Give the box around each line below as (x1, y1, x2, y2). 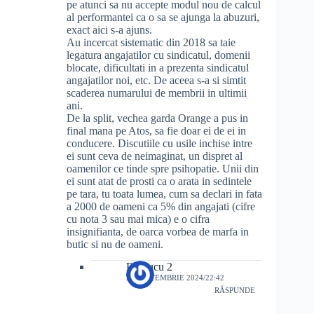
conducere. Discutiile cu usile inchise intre (67, 137, 252, 149)
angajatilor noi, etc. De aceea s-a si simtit (67, 74, 246, 86)
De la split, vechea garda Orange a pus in (67, 111, 248, 124)
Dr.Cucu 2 (126, 260, 172, 273)
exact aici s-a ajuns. (67, 23, 152, 36)
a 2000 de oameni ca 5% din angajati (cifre (67, 200, 255, 212)
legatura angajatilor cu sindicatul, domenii (67, 48, 250, 61)
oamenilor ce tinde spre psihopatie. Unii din (67, 162, 259, 175)
